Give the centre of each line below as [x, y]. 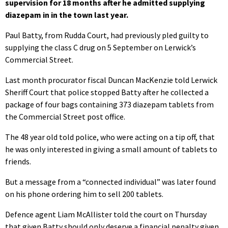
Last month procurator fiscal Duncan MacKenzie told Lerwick [111, 80]
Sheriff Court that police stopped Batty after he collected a [107, 92]
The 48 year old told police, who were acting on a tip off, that [110, 137]
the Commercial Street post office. [65, 116]
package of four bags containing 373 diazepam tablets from [109, 104]
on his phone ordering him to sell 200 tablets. [84, 194]
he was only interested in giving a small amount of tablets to [111, 149]
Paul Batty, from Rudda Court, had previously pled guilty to [107, 35]
